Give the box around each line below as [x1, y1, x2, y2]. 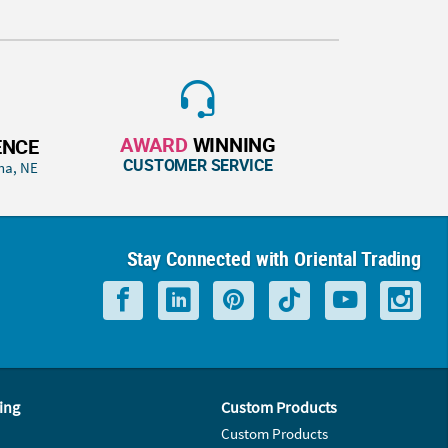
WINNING [187, 130, 276, 158]
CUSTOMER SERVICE [123, 153, 273, 176]
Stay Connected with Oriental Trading [126, 244, 422, 272]
